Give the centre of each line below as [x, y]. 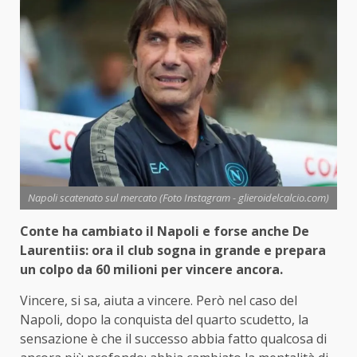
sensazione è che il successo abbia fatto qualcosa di [173, 338]
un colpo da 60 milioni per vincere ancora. [151, 269]
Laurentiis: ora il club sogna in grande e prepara [173, 250]
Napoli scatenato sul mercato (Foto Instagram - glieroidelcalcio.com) [178, 197]
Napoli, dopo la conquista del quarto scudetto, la [164, 319]
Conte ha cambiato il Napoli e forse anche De [165, 231]
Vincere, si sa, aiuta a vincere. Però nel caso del [159, 300]
